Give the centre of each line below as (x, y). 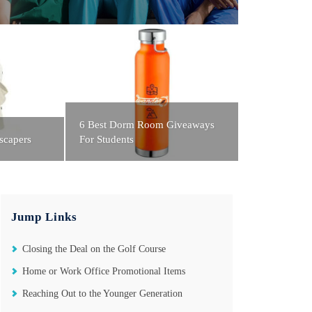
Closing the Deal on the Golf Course (94, 249)
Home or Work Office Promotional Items (103, 272)
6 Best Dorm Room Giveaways (147, 125)
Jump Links (44, 217)
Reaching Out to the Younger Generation (102, 294)
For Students (107, 140)
